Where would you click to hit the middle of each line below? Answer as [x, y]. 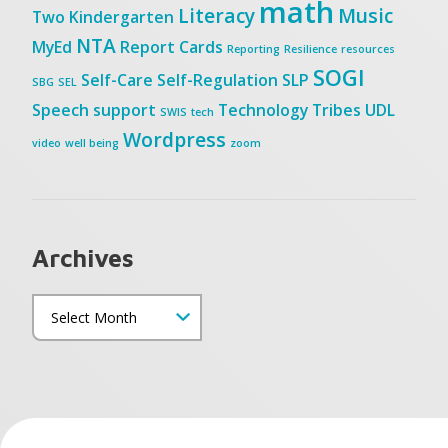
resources [367, 48]
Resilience [310, 48]
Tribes [336, 109]
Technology [262, 109]
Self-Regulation [217, 79]
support [124, 109]
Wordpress [174, 139]
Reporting [253, 48]
